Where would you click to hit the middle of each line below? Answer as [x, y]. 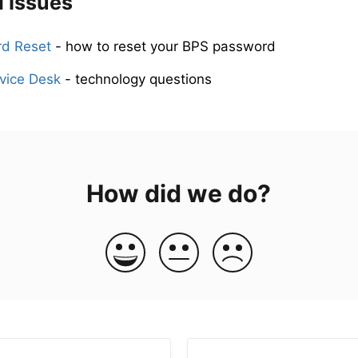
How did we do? [179, 194]
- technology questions [137, 80]
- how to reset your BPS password [164, 46]
